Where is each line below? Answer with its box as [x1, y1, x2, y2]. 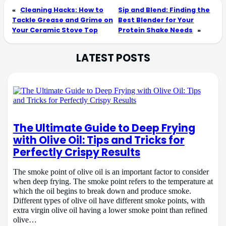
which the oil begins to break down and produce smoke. [13, 186, 191, 196]
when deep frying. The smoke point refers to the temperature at [13, 177, 213, 186]
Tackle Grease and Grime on [12, 15, 113, 25]
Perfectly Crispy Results [13, 145, 140, 160]
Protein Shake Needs [118, 25, 193, 35]
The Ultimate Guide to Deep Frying [13, 121, 195, 136]
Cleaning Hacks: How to [20, 5, 103, 15]
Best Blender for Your [118, 15, 194, 25]
